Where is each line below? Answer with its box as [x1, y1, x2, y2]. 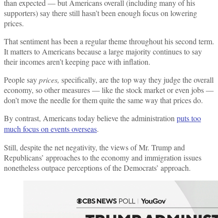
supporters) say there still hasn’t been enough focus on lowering [4, 7, 197, 18]
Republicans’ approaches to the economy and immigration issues [4, 152, 201, 163]
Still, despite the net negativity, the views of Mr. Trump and [4, 142, 185, 152]
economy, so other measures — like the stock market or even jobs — [4, 84, 214, 95]
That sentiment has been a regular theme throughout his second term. [4, 36, 214, 46]
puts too [177, 112, 201, 123]
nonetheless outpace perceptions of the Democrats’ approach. [4, 162, 191, 173]
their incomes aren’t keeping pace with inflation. [4, 56, 150, 67]
